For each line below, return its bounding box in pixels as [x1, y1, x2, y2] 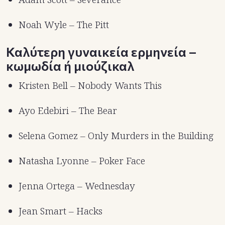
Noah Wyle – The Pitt [19, 18, 109, 31]
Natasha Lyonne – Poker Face [19, 154, 145, 167]
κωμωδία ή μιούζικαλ [6, 57, 134, 73]
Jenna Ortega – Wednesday [19, 179, 135, 192]
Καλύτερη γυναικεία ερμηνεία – [6, 43, 196, 59]
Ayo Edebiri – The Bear [19, 103, 117, 117]
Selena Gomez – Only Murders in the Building [19, 129, 213, 142]
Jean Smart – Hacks [19, 204, 102, 217]
